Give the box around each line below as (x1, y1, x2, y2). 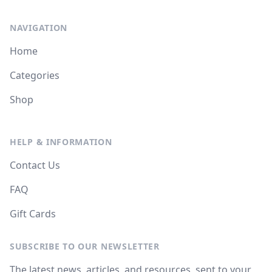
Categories (10, 69, 59, 82)
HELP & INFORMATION (10, 136, 112, 148)
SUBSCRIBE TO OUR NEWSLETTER (10, 240, 160, 252)
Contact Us (10, 158, 60, 172)
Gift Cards (10, 207, 56, 220)
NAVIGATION (10, 22, 67, 33)
